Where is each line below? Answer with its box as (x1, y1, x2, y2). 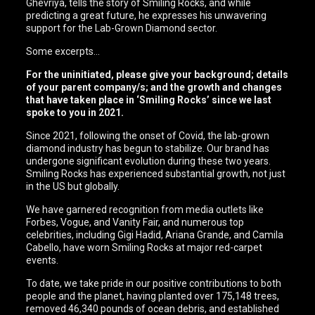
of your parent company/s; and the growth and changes (26, 82, 283, 93)
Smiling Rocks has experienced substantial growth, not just (26, 168, 286, 179)
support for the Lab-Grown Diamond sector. (26, 22, 218, 34)
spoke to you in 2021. (26, 107, 124, 118)
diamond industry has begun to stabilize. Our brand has (26, 143, 270, 154)
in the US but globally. (26, 181, 120, 192)
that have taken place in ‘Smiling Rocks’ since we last (26, 94, 272, 105)
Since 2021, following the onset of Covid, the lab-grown (26, 130, 270, 141)
